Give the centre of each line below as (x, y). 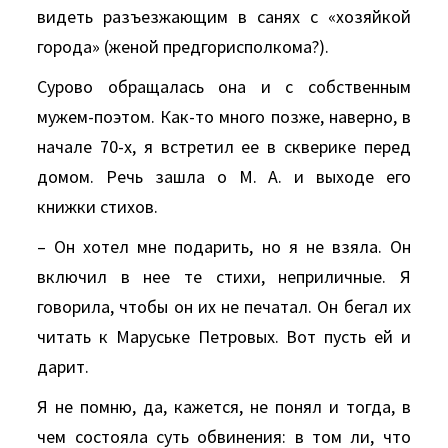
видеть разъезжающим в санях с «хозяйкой (224, 16)
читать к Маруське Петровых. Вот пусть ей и (224, 336)
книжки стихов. (98, 206)
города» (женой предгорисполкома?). (183, 46)
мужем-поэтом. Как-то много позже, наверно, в (224, 116)
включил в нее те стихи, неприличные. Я (224, 276)
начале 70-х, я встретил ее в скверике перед (224, 146)
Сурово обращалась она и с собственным (224, 86)
